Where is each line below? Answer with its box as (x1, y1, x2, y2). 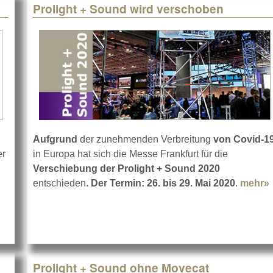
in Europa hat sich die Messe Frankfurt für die (33, 149, 228, 160)
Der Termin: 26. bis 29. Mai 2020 (91, 178, 235, 189)
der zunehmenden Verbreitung (77, 134, 213, 145)
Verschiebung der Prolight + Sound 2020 (33, 163, 220, 174)
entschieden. (33, 178, 91, 189)
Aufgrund (33, 134, 77, 145)
